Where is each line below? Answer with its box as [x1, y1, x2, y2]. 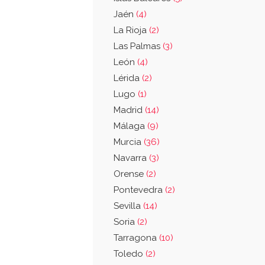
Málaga [114, 121, 147, 131]
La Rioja [114, 25, 149, 35]
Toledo [114, 248, 146, 259]
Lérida [114, 73, 142, 83]
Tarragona [114, 232, 159, 243]
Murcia [114, 137, 144, 147]
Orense [114, 169, 146, 179]
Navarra [114, 153, 149, 163]
